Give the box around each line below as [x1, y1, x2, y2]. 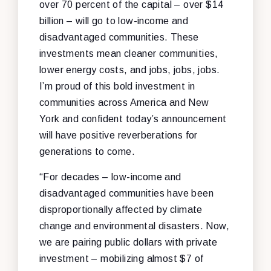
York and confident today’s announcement [39, 113, 227, 124]
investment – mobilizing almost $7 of [39, 253, 204, 264]
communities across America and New [39, 97, 209, 108]
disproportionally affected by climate [39, 204, 203, 215]
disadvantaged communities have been [39, 188, 214, 198]
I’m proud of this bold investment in [39, 80, 195, 91]
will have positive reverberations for [39, 129, 198, 140]
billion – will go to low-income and [39, 15, 188, 26]
